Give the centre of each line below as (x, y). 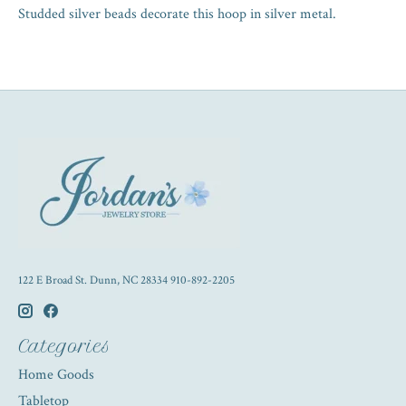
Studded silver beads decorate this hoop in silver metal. (177, 14)
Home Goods (56, 375)
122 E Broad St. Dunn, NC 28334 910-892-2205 (126, 280)
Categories (65, 346)
